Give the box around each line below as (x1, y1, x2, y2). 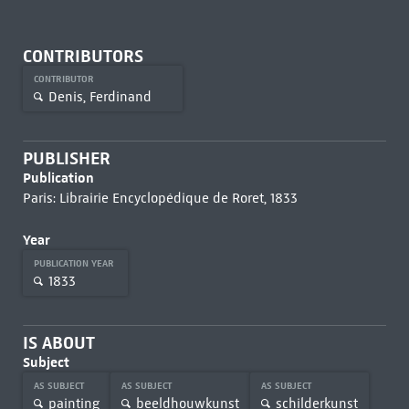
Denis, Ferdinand (47, 88, 152, 105)
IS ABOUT (22, 332, 95, 353)
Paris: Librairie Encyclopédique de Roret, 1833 (22, 190, 298, 206)
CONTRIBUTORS (22, 46, 143, 67)
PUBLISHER (22, 148, 110, 169)
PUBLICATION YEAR (33, 257, 117, 269)
